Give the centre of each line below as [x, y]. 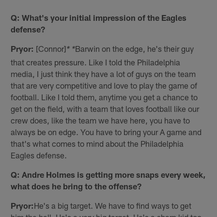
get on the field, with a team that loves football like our [105, 109]
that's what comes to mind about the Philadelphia [97, 144]
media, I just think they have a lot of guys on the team [103, 74]
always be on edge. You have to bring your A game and [106, 132]
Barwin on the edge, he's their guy [135, 49]
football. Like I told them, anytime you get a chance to [104, 97]
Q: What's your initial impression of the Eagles [99, 18]
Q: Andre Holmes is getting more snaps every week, [108, 175]
